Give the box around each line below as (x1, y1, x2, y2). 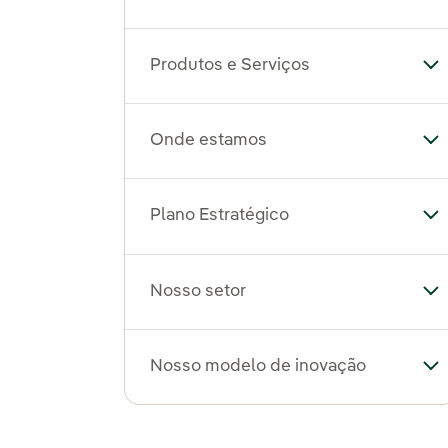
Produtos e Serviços (149, 56, 310, 74)
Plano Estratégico (149, 207, 289, 225)
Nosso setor (149, 282, 246, 300)
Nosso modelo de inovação (149, 357, 366, 375)
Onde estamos (149, 132, 267, 150)
